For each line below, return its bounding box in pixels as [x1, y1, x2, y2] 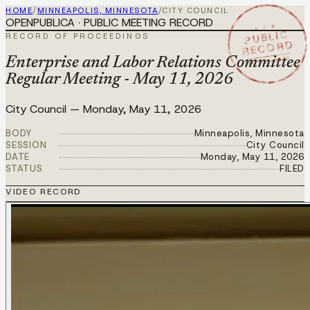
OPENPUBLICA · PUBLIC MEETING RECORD [6, 15, 213, 30]
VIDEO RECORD [6, 185, 82, 197]
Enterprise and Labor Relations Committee [6, 54, 300, 71]
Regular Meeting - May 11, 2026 [6, 71, 233, 88]
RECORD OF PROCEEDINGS [6, 31, 149, 41]
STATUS [6, 162, 43, 174]
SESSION [6, 138, 47, 151]
